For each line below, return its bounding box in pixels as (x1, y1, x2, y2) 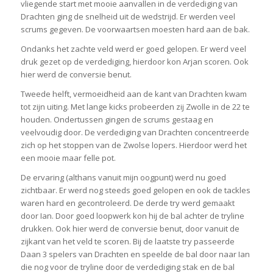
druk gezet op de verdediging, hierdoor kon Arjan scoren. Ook (20, 56, 249, 68)
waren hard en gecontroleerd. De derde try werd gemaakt (20, 197, 235, 209)
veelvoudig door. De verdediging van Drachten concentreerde (20, 127, 249, 138)
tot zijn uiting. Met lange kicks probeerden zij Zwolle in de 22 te (20, 101, 250, 113)
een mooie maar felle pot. (20, 152, 116, 164)
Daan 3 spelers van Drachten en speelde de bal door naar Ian (20, 249, 250, 260)
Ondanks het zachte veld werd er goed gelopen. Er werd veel (20, 43, 246, 55)
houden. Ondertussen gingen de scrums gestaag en (20, 114, 213, 126)
